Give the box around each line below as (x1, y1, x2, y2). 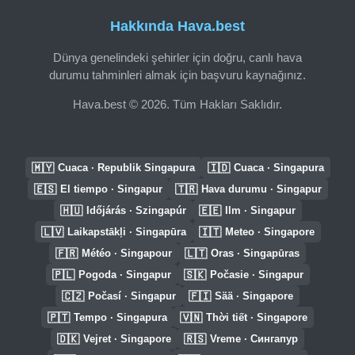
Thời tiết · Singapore (206, 311, 307, 323)
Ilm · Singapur (224, 204, 296, 216)
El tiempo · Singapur (59, 183, 162, 195)
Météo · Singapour (82, 247, 172, 259)
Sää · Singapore (215, 290, 293, 302)
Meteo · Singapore (224, 226, 315, 238)
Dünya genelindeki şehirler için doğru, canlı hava (53, 50, 302, 64)
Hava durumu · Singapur (200, 183, 322, 195)
